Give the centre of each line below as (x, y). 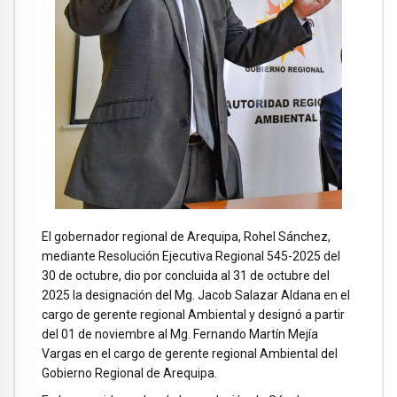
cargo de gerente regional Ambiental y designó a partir (193, 314)
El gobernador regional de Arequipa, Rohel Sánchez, (186, 236)
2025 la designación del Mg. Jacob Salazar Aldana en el (196, 295)
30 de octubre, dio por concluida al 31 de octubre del (186, 275)
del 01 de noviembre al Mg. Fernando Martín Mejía (180, 334)
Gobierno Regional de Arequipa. (129, 373)
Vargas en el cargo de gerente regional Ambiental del (190, 353)
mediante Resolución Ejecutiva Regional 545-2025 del (191, 256)
